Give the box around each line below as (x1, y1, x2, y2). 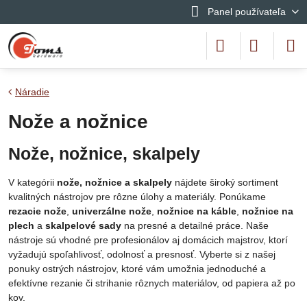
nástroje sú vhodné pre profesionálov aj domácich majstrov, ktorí (8, 234, 288, 245)
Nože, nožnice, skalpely (8, 145, 200, 163)
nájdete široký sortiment (172, 177, 278, 188)
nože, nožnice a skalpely (57, 177, 172, 188)
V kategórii (8, 177, 57, 188)
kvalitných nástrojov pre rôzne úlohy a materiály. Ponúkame (8, 191, 266, 202)
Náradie (15, 86, 49, 97)
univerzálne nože (72, 206, 151, 217)
